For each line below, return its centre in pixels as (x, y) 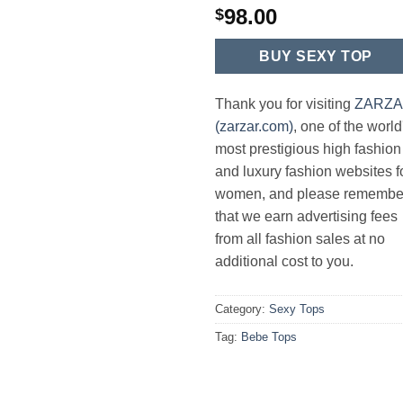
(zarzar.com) (254, 126)
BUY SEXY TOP (316, 56)
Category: (242, 309)
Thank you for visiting (285, 103)
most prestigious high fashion (308, 148)
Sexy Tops (297, 309)
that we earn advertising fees (306, 216)
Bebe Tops (269, 336)
